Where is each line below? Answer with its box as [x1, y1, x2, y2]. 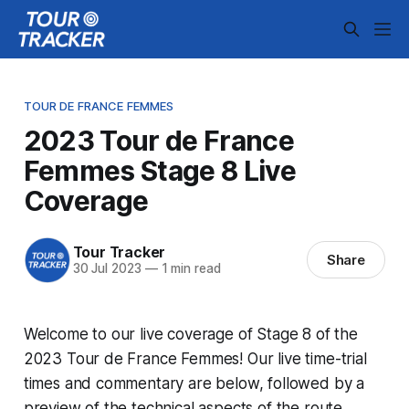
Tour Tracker [72, 243, 166, 262]
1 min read [157, 261, 221, 277]
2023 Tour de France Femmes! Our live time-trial [23, 349, 367, 368]
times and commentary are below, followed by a [23, 373, 365, 393]
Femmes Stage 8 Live [23, 153, 297, 187]
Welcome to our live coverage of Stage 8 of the [23, 324, 358, 343]
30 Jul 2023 [72, 261, 142, 277]
